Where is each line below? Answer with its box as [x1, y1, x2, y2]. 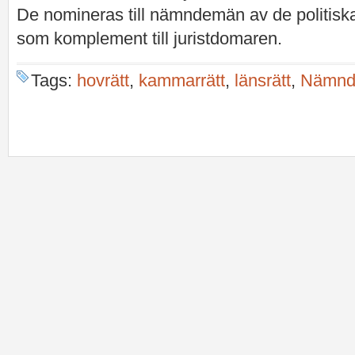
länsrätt [235, 71, 291, 90]
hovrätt [77, 71, 129, 90]
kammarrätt [139, 71, 225, 90]
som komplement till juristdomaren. [17, 29, 282, 48]
